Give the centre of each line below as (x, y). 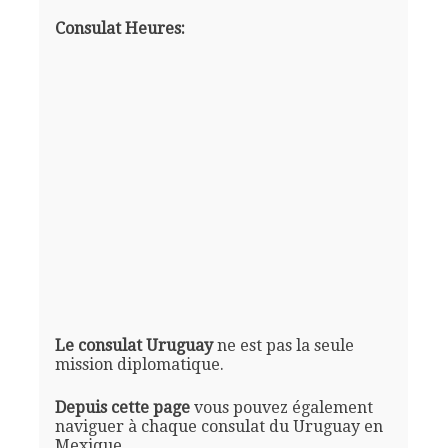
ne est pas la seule (283, 345)
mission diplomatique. (139, 364)
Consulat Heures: (119, 28)
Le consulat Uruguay (133, 345)
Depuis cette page (122, 407)
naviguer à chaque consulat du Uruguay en (218, 426)
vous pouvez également (281, 407)
